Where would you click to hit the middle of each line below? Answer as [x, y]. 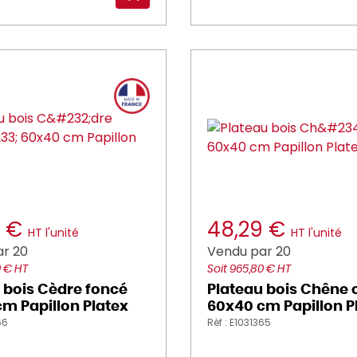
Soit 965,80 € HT [249, 269]
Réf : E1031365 [239, 322]
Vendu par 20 [249, 251]
